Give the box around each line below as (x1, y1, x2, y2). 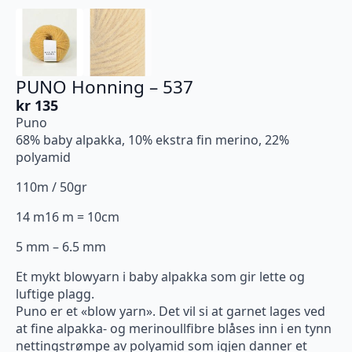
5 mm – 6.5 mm (16, 238, 106, 256)
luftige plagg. (16, 285, 94, 303)
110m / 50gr (16, 178, 87, 196)
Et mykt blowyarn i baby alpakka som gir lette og (16, 268, 305, 286)
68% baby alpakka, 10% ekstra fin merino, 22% (16, 131, 289, 149)
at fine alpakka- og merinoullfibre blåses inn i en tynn (16, 320, 332, 338)
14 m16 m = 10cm (16, 208, 119, 226)
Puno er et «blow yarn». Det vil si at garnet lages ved (16, 302, 325, 321)
